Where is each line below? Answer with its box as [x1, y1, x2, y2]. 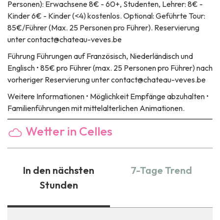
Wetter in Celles [23, 123, 112, 139]
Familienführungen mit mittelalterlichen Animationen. [7, 103, 185, 113]
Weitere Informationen [7, 91, 84, 101]
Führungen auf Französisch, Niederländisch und [35, 51, 193, 61]
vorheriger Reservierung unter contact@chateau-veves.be [7, 74, 206, 84]
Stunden [39, 178, 78, 191]
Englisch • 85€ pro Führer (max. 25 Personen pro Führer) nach [7, 62, 213, 73]
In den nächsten [23, 164, 94, 176]
